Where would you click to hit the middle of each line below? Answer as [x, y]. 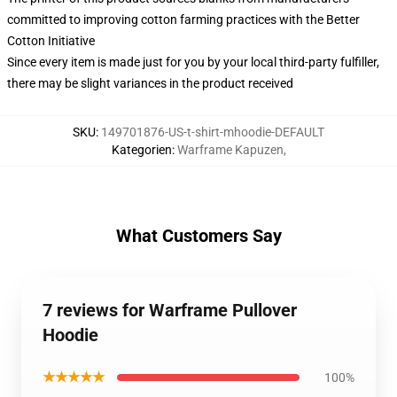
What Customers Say [198, 236]
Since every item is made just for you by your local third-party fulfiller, [193, 62]
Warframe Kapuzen [230, 150]
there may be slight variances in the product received [150, 83]
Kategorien [141, 150]
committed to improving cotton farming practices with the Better [183, 19]
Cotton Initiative [51, 41]
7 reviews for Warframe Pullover [170, 310]
